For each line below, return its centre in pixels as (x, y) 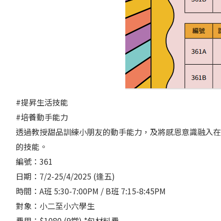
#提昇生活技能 (42, 102)
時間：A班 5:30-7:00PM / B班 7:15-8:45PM (91, 191)
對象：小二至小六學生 (55, 205)
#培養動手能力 (42, 117)
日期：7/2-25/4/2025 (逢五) (65, 176)
